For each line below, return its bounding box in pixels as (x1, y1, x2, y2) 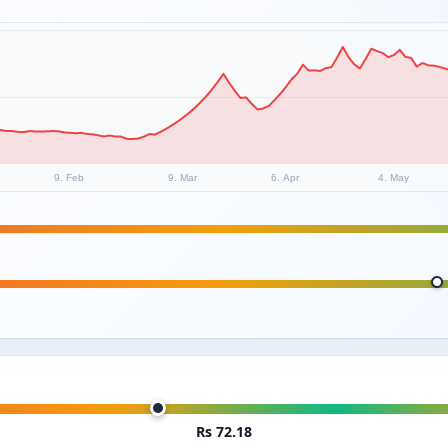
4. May (377, 171, 409, 183)
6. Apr (270, 171, 300, 183)
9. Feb (53, 171, 84, 183)
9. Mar (167, 171, 198, 183)
